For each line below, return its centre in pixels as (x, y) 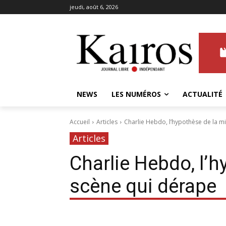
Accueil (80, 122)
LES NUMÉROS (136, 94)
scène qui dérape (143, 186)
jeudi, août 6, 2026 (94, 7)
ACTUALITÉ (203, 94)
